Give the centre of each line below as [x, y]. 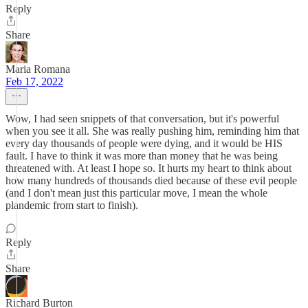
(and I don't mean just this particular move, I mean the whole [136, 193]
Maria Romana [38, 69]
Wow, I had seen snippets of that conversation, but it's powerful [142, 119]
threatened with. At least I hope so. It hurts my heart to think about [148, 168]
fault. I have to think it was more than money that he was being [142, 156]
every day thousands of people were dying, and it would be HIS [144, 143]
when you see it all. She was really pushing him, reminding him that [152, 131]
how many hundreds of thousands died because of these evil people [151, 180]
